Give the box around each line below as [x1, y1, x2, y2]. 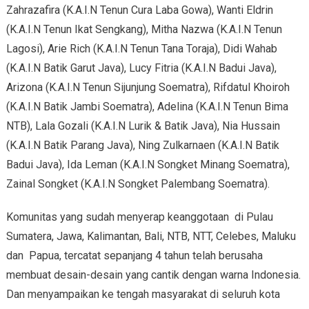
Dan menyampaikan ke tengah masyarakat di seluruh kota [6, 288, 280, 301]
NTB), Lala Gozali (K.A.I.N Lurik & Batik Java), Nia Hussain [6, 119, 280, 133]
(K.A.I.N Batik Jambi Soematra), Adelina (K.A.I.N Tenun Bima [6, 100, 288, 114]
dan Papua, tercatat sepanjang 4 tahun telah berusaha [6, 249, 263, 263]
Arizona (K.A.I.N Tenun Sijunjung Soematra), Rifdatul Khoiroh [6, 81, 290, 94]
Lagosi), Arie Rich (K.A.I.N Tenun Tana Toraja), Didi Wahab [6, 42, 277, 56]
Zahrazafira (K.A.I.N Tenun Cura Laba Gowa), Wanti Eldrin [6, 3, 273, 17]
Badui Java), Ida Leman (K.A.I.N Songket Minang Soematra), [6, 158, 290, 172]
